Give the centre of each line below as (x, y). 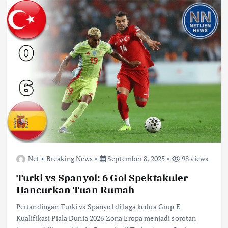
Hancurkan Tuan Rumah (75, 189)
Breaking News (69, 158)
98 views (194, 158)
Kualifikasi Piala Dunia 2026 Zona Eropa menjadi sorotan (106, 218)
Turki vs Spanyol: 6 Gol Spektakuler (102, 177)
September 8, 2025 (135, 158)
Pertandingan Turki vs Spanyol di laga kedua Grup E (98, 206)
